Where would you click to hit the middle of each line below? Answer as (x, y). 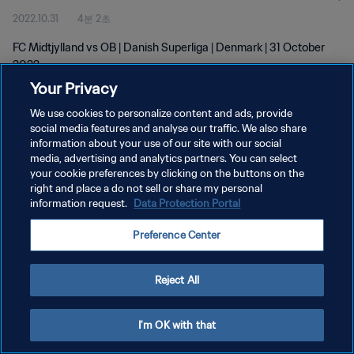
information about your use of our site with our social (156, 143)
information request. (80, 203)
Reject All (177, 280)
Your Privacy (74, 88)
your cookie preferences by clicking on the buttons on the (168, 173)
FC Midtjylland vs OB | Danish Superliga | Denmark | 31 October (169, 47)
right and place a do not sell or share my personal (147, 188)
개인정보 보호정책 (52, 165)
